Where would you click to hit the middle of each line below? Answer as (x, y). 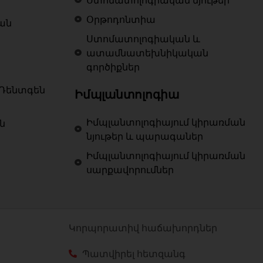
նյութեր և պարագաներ (145, 136)
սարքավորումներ (130, 170)
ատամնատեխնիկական (147, 53)
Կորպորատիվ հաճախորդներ (143, 228)
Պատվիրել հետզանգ (134, 254)
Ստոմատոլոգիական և (143, 39)
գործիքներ (113, 67)
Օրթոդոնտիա (121, 20)
